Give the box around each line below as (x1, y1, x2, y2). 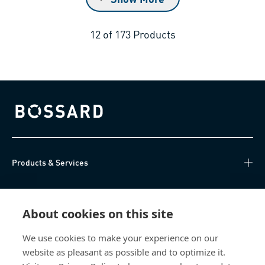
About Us (12, 247, 46, 258)
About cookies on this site (22, 206, 173, 222)
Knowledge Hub (12, 187, 71, 198)
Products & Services (12, 157, 88, 168)
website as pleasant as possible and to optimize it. (22, 246, 225, 258)
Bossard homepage (11, 110, 81, 121)
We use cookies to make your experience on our (22, 232, 218, 244)
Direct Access (12, 217, 63, 228)
